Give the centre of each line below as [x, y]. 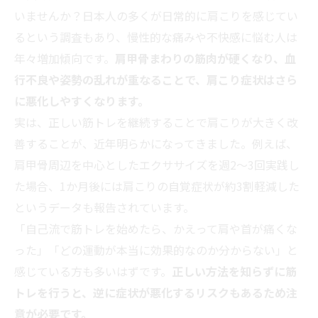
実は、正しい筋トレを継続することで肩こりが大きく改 [156, 122]
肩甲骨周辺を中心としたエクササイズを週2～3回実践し [157, 165]
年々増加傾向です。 [65, 59]
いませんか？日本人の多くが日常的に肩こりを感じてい [156, 16]
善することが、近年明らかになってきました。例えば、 [156, 144]
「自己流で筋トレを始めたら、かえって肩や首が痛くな [156, 229]
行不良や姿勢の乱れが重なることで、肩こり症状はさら [156, 80]
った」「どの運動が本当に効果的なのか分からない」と [156, 250]
